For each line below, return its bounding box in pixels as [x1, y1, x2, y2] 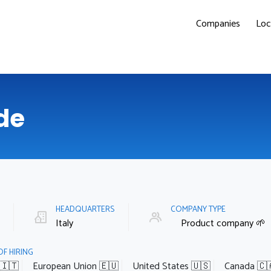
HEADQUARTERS [56, 202, 116, 216]
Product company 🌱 [181, 215, 266, 232]
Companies [196, 16, 240, 32]
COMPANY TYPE [171, 202, 227, 216]
